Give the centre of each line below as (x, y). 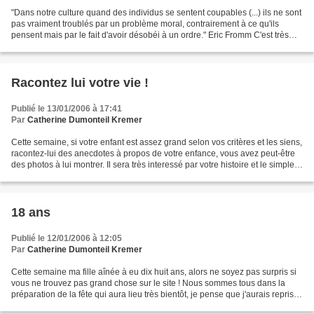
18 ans (31, 212)
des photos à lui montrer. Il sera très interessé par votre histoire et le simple (153, 165)
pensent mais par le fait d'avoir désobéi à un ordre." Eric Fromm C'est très (150, 35)
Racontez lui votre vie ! (80, 83)
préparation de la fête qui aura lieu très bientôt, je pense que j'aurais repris (152, 294)
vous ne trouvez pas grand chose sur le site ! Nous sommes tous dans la (148, 283)
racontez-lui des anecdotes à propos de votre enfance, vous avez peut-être (153, 153)
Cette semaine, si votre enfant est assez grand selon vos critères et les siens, (157, 142)
